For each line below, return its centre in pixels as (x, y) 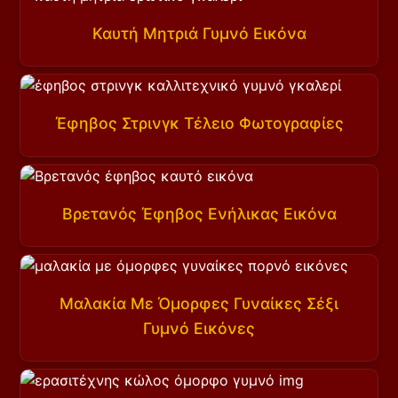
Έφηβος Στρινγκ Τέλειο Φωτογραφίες (199, 123)
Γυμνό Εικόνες (199, 328)
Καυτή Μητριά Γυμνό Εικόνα (199, 33)
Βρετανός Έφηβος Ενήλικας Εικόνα (199, 213)
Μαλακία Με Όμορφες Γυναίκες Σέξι (199, 303)
